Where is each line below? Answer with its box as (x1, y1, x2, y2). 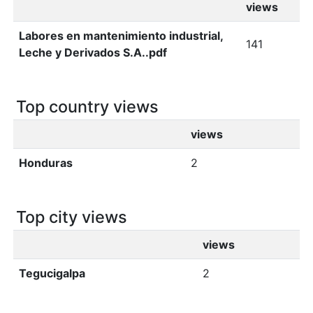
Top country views (16, 96, 159, 117)
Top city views (16, 207, 127, 227)
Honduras (19, 156, 73, 170)
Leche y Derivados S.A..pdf (19, 45, 167, 59)
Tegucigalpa (19, 266, 85, 280)
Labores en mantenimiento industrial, (19, 29, 224, 43)
